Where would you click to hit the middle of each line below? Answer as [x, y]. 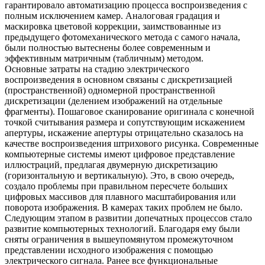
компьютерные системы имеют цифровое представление [120, 154]
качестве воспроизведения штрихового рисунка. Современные [132, 144]
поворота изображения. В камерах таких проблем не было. [124, 208]
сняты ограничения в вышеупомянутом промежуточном [119, 240]
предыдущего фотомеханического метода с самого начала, [122, 37]
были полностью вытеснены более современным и [108, 48]
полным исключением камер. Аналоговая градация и [112, 16]
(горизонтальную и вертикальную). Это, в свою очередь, [119, 176]
